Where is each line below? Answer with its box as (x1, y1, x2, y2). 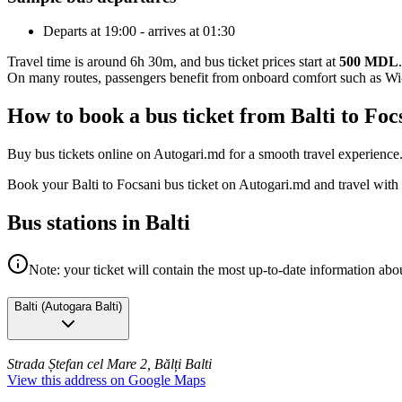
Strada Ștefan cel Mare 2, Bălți (7, 356, 185, 372)
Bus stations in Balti (7, 210, 190, 234)
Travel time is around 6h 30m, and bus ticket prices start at (7, 54, 339, 70)
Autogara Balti (45, 299, 118, 313)
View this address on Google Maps (7, 372, 205, 389)
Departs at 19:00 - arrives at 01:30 (43, 23, 235, 39)
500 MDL (339, 54, 398, 70)
